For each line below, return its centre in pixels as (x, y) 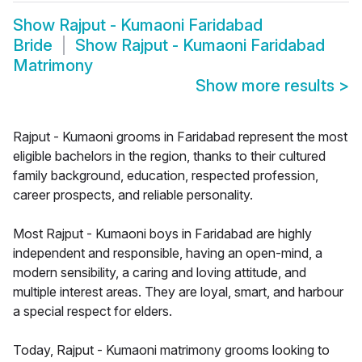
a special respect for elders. (93, 311)
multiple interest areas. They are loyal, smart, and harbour (178, 292)
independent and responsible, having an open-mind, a (168, 253)
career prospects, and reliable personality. (133, 195)
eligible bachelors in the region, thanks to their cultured (169, 156)
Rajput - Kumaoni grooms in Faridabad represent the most (180, 137)
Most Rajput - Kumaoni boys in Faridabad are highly (162, 234)
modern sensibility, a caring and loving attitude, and (160, 273)
